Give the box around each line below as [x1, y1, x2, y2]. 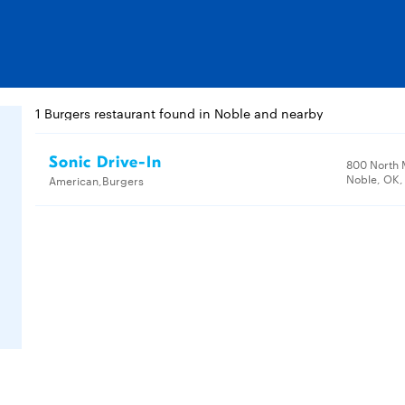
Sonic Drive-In [49, 153, 162, 172]
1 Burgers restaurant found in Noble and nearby [35, 104, 324, 122]
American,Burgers [49, 172, 144, 188]
